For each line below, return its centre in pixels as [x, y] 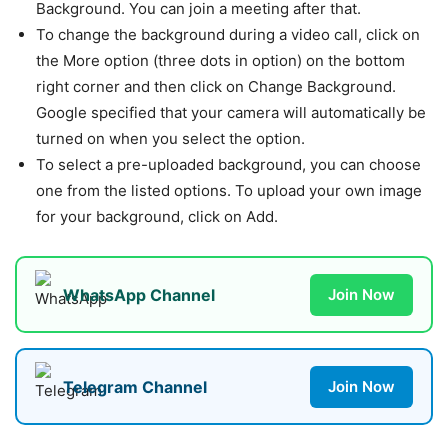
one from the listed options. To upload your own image [229, 191]
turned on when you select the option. [170, 139]
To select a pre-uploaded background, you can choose [228, 165]
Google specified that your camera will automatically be [231, 113]
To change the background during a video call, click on [228, 35]
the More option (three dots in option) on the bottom [220, 61]
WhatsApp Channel [139, 294]
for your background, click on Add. [157, 217]
